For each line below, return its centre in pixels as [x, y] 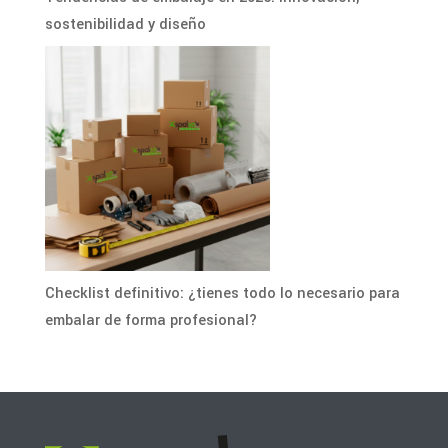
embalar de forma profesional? [150, 320]
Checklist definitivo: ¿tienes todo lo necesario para [222, 293]
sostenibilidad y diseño [125, 24]
